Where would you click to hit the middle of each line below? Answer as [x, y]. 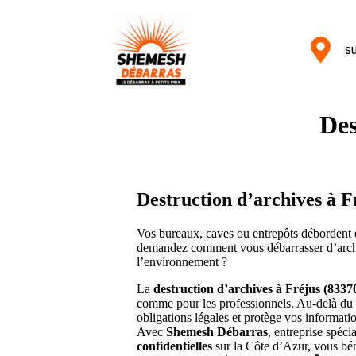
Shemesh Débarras [217, 331]
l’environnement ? [182, 261]
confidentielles [174, 346]
